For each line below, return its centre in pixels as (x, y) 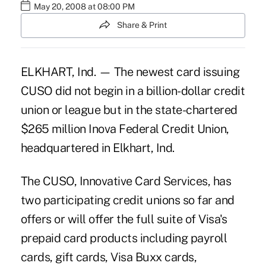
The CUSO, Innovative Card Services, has (126, 181)
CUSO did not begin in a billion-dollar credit (133, 91)
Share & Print (142, 25)
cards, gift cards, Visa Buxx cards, (109, 257)
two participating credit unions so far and (127, 200)
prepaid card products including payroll (124, 238)
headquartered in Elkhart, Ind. (97, 148)
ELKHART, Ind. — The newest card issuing (130, 72)
